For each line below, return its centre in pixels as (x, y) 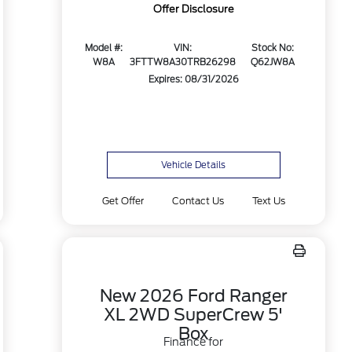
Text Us (269, 201)
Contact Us (198, 201)
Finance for (194, 342)
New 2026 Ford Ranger (193, 296)
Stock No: (272, 48)
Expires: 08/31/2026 (193, 80)
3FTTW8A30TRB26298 (182, 62)
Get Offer (123, 201)
